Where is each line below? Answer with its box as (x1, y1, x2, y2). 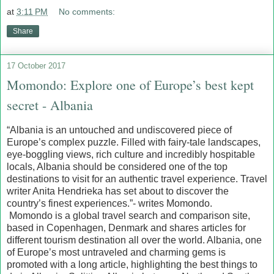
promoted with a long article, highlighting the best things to (7, 259, 257, 270)
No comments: (59, 7, 116, 17)
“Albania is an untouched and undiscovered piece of (7, 125, 232, 136)
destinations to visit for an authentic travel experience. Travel (7, 174, 267, 185)
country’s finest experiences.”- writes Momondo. (7, 198, 212, 209)
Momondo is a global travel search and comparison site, (7, 210, 250, 221)
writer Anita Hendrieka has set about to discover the (7, 186, 229, 197)
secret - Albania (7, 96, 93, 114)
